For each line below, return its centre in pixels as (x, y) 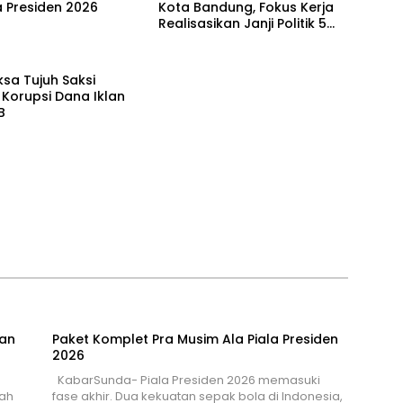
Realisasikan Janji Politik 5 (242, 24)
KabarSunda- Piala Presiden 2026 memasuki (186, 380)
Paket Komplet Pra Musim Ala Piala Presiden (195, 339)
